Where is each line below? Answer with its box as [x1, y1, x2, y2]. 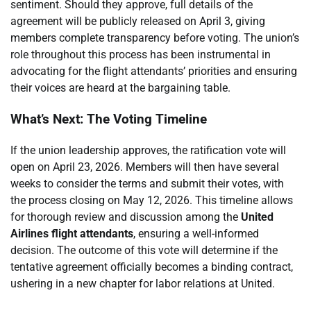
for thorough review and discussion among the [10, 210, 241, 224]
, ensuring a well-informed [133, 226, 259, 240]
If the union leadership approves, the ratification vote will [10, 143, 286, 157]
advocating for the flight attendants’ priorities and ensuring [10, 65, 297, 78]
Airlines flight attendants [10, 226, 133, 240]
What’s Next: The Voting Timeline [10, 112, 207, 128]
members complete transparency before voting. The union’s [10, 31, 299, 45]
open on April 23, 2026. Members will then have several [10, 160, 279, 174]
